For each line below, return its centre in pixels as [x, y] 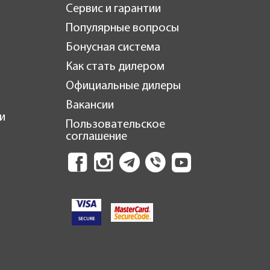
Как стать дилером [115, 67]
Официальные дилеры [123, 86]
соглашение [96, 137]
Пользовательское [115, 125]
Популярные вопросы [122, 29]
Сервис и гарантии [113, 9]
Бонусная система [113, 48]
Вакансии [89, 106]
